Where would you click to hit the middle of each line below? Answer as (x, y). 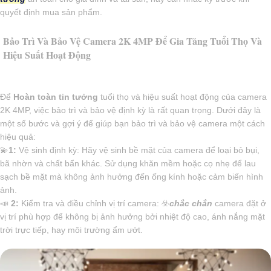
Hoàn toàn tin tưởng (56, 97)
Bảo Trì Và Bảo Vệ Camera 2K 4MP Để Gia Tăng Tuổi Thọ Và (132, 41)
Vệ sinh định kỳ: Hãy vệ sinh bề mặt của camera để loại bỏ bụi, (138, 150)
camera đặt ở (239, 204)
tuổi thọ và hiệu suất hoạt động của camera (182, 97)
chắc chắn (191, 204)
